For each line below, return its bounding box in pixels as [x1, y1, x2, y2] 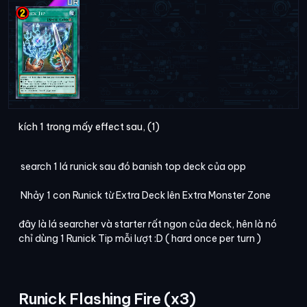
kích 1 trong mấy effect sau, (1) [19, 121, 160, 134]
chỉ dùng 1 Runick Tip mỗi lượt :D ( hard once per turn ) [19, 232, 261, 245]
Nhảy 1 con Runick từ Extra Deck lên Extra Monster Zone [19, 189, 271, 202]
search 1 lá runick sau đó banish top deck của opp [19, 160, 246, 173]
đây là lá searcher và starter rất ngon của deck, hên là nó [19, 218, 277, 231]
